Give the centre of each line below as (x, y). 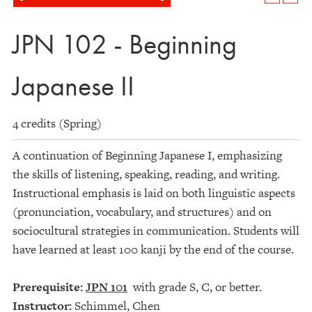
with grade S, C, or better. (195, 287)
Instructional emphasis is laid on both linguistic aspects (154, 193)
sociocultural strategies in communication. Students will (156, 231)
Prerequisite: (48, 287)
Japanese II (73, 86)
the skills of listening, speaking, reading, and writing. (146, 174)
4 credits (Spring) (57, 123)
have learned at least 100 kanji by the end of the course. (153, 249)
